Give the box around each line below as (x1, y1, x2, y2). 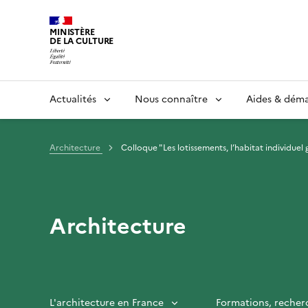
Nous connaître (135, 91, 208, 107)
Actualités (49, 91, 96, 107)
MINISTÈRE (49, 25, 95, 38)
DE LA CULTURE (49, 34, 114, 47)
